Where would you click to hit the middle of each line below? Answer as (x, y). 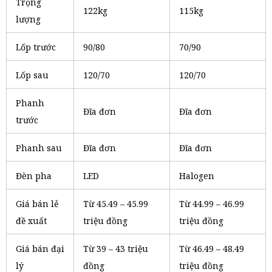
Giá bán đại (40, 249)
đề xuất (31, 221)
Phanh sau (39, 148)
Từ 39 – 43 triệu (116, 249)
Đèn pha (34, 176)
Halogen (197, 176)
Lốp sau (32, 75)
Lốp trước (36, 47)
